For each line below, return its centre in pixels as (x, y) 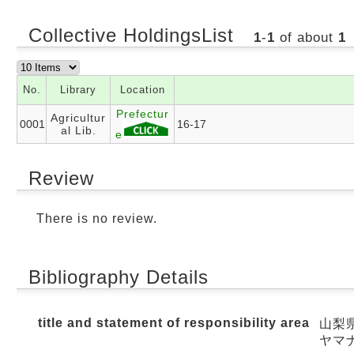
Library (78, 90)
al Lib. (78, 130)
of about (306, 38)
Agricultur (78, 118)
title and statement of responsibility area (174, 323)
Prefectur (142, 114)
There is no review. (97, 218)
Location (142, 90)
